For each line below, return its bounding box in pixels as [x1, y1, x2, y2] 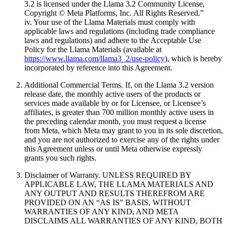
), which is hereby [165, 54, 222, 63]
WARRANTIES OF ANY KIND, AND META [24, 207, 178, 216]
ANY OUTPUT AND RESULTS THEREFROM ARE [24, 188, 205, 198]
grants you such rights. [24, 153, 96, 162]
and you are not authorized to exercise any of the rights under [24, 135, 219, 144]
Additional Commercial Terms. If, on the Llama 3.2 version [24, 80, 214, 89]
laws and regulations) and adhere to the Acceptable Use [24, 35, 201, 45]
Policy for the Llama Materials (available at [24, 45, 162, 54]
